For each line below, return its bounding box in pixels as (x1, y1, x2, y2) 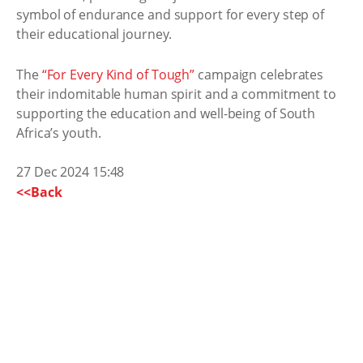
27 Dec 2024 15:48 (16, 162, 125, 181)
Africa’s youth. (16, 123, 101, 142)
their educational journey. (16, 25, 173, 43)
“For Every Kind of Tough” (41, 65, 195, 83)
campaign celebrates (194, 65, 324, 83)
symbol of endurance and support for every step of (16, 6, 325, 23)
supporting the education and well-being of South (16, 104, 316, 122)
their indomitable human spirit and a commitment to (16, 84, 336, 103)
